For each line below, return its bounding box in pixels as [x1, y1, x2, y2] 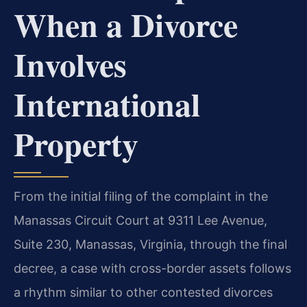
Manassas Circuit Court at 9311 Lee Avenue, [14, 213, 267, 228]
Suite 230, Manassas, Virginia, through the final [14, 237, 287, 252]
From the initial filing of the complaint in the [14, 189, 268, 204]
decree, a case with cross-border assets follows [14, 261, 291, 276]
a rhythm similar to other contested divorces [14, 285, 273, 300]
